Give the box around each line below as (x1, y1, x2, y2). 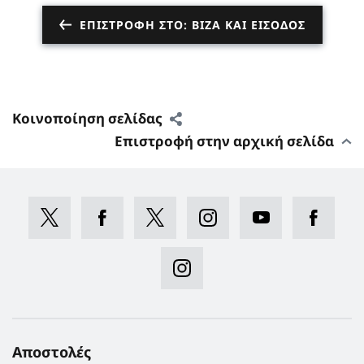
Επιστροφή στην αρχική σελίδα (115, 131, 334, 150)
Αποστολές (12, 341, 91, 362)
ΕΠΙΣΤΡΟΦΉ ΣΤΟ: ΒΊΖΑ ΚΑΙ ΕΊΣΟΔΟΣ (79, 16, 305, 32)
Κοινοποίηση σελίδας (12, 108, 162, 128)
